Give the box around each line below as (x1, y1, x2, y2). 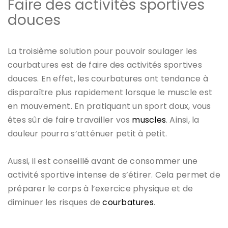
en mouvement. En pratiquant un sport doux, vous (8, 100, 211, 112)
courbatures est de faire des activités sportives (8, 59, 202, 71)
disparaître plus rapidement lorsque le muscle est (8, 86, 213, 98)
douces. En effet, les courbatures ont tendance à (8, 72, 208, 84)
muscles (132, 113, 166, 126)
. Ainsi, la (166, 113, 199, 126)
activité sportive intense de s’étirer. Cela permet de (8, 168, 220, 181)
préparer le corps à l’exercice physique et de (8, 182, 193, 194)
